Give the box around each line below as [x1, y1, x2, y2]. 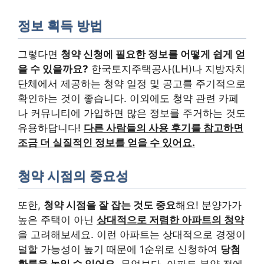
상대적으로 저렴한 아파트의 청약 [97, 213, 244, 226]
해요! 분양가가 [176, 199, 242, 211]
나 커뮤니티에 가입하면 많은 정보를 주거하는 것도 [18, 107, 246, 119]
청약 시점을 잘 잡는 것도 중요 [44, 199, 176, 211]
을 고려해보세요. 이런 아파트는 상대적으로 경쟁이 [18, 228, 246, 240]
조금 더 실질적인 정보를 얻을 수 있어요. [18, 136, 195, 148]
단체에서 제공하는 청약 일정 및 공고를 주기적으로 [18, 77, 246, 90]
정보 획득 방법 [18, 18, 103, 34]
